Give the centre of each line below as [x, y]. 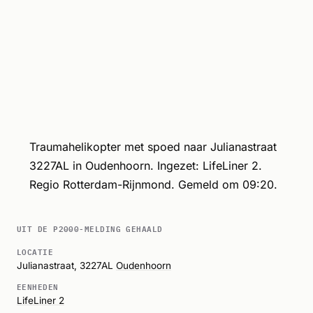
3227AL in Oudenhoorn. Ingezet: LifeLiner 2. [145, 165]
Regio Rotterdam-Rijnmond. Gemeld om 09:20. [153, 184]
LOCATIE [35, 251]
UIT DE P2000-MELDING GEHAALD [90, 228]
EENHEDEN [38, 286]
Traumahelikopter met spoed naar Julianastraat [153, 146]
